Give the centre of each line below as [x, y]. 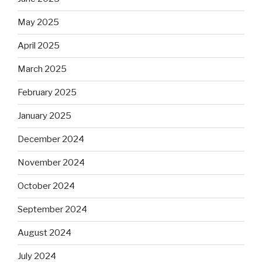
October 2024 [46, 186]
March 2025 [42, 69]
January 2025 [44, 116]
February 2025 [47, 92]
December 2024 [51, 139]
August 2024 [44, 233]
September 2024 [52, 209]
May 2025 [38, 22]
